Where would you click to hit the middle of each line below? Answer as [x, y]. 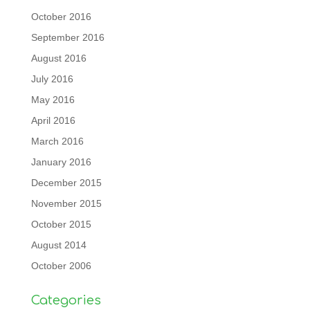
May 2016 [53, 100]
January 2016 [61, 162]
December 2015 [66, 183]
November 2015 [66, 204]
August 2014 [58, 245]
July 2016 [52, 79]
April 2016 [53, 121]
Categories [66, 301]
